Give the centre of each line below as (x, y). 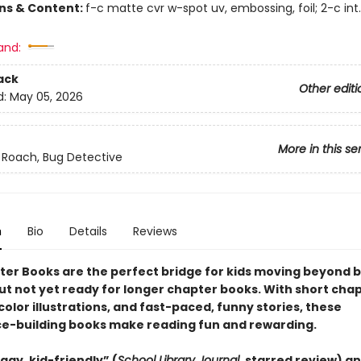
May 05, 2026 (46, 97)
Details (88, 231)
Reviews (155, 231)
